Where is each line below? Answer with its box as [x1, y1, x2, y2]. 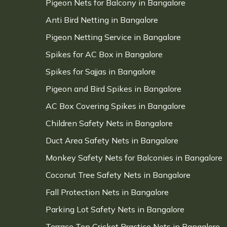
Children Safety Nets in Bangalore [46, 118, 173, 128]
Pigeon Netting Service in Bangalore [46, 32, 181, 42]
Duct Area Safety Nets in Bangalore [46, 135, 178, 145]
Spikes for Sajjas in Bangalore [46, 66, 156, 77]
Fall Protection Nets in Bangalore [46, 187, 169, 197]
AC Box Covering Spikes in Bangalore [46, 101, 185, 111]
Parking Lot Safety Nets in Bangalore [46, 204, 184, 214]
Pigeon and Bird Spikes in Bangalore [46, 84, 181, 94]
